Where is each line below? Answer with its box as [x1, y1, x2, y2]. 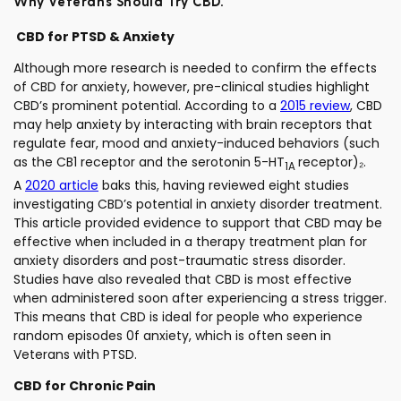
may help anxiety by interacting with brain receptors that [13, 115, 372, 134]
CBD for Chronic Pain [13, 376, 156, 395]
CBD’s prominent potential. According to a [13, 97, 277, 115]
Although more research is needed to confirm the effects [13, 59, 377, 78]
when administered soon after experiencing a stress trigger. [13, 288, 387, 307]
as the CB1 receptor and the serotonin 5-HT [13, 153, 285, 172]
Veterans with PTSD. [13, 345, 141, 363]
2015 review [280, 97, 350, 115]
